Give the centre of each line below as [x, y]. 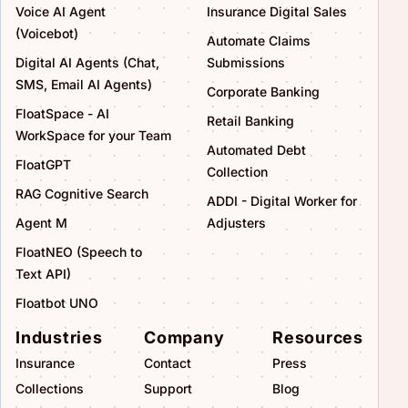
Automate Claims [259, 40]
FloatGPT [43, 164]
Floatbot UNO [57, 302]
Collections [50, 388]
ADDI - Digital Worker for [282, 200]
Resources [318, 337]
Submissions [246, 62]
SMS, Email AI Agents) [84, 84]
